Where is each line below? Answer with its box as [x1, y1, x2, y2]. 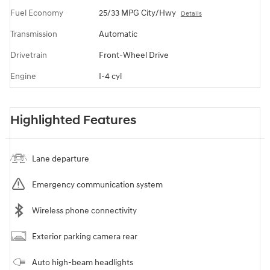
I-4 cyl [98, 71, 122, 82]
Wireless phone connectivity [32, 206, 137, 216]
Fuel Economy [10, 8, 63, 19]
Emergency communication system [32, 180, 163, 190]
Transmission [10, 29, 57, 40]
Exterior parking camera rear [32, 231, 137, 242]
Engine [10, 71, 36, 82]
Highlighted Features [10, 113, 136, 129]
